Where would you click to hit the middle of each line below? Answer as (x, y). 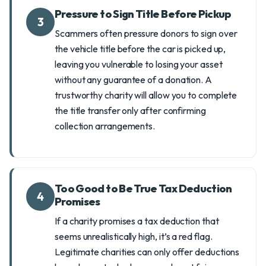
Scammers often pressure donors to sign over (146, 33)
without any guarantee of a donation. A (133, 80)
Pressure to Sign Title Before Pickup (143, 14)
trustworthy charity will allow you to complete (146, 95)
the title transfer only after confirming (130, 110)
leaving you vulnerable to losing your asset (139, 64)
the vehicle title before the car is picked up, (140, 49)
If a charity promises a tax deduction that (137, 221)
